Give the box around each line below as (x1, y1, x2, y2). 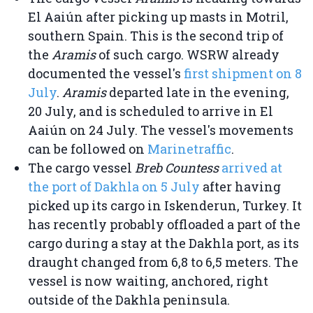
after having (200, 178, 281, 196)
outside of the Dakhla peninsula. (28, 291, 230, 309)
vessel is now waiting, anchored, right (28, 272, 268, 290)
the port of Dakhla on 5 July (28, 178, 200, 196)
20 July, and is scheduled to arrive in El (28, 103, 273, 120)
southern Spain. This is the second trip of (28, 27, 284, 45)
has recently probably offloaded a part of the (28, 216, 300, 233)
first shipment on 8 (184, 65, 302, 82)
